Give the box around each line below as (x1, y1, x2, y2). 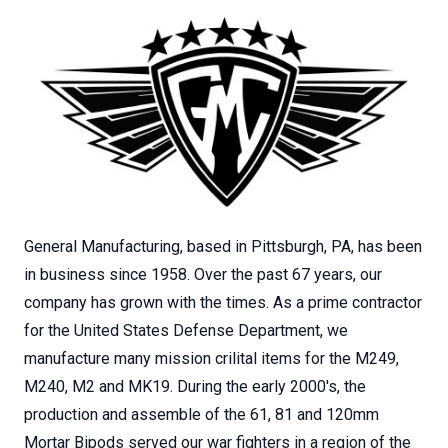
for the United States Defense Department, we (24, 321, 348, 341)
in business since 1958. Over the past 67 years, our (24, 265, 382, 285)
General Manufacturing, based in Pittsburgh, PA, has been (24, 237, 422, 257)
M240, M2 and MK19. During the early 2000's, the (24, 377, 366, 397)
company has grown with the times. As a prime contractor (24, 293, 422, 313)
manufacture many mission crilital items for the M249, (24, 349, 399, 369)
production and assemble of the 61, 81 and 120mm (24, 405, 379, 425)
